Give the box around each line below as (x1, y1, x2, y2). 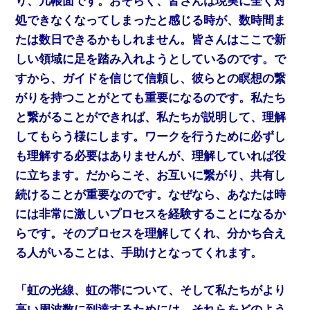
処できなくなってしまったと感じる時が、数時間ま (15, 14, 286, 28)
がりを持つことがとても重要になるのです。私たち (15, 91, 286, 105)
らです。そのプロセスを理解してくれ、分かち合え (15, 227, 286, 241)
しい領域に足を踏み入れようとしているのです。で (15, 53, 286, 66)
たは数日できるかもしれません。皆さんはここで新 (15, 33, 286, 47)
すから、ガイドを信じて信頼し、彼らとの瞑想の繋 (15, 72, 286, 86)
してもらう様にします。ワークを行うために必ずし (15, 130, 286, 144)
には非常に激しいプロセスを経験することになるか (15, 208, 286, 221)
